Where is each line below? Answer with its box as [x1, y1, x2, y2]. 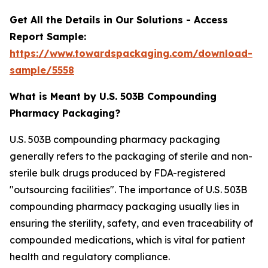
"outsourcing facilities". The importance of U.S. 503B [10, 184, 247, 196]
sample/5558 [10, 64, 74, 76]
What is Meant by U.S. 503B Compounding [10, 90, 217, 102]
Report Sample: [10, 31, 86, 42]
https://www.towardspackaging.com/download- [10, 47, 252, 59]
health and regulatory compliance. [10, 251, 170, 263]
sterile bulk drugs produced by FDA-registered [10, 167, 226, 179]
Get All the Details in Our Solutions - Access [10, 14, 228, 26]
